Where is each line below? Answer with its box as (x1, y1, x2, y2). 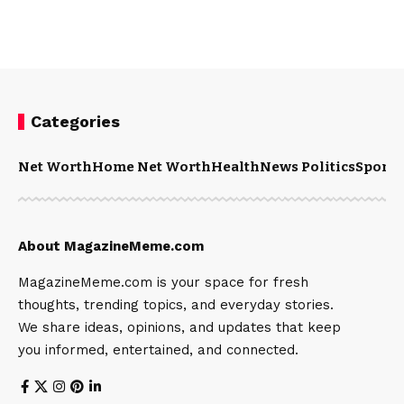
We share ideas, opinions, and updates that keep (18, 319, 341, 336)
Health (211, 159, 260, 176)
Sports (355, 159, 401, 176)
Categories (31, 112, 120, 132)
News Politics (260, 159, 355, 176)
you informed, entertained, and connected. (18, 342, 298, 359)
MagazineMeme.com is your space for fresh (18, 274, 308, 291)
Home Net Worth (92, 159, 211, 176)
